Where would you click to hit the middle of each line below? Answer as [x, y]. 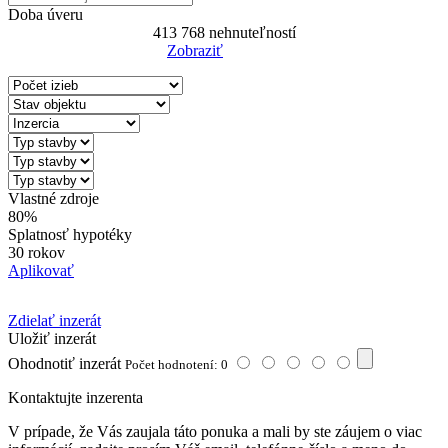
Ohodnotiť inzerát [64, 364]
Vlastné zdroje [53, 199]
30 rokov [36, 253]
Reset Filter [254, 52]
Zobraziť [195, 51]
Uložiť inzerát [52, 339]
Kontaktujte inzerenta [75, 398]
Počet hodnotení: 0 [176, 365]
